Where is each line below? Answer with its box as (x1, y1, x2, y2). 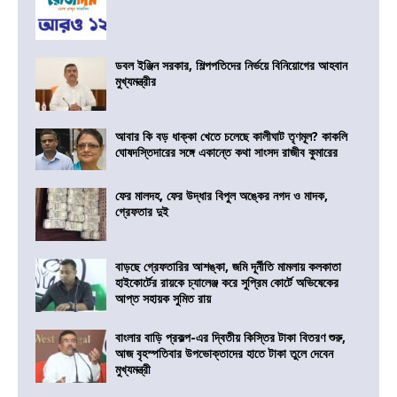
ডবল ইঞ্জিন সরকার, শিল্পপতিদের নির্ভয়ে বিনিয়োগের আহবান (115, 57, 347, 74)
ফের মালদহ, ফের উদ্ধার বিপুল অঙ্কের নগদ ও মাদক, (115, 187, 328, 205)
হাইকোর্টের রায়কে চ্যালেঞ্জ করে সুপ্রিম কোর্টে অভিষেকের (115, 274, 339, 292)
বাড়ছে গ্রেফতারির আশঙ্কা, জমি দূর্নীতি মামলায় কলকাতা (115, 258, 341, 276)
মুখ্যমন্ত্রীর (115, 73, 156, 90)
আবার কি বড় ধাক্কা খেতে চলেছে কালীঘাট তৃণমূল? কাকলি (115, 128, 347, 145)
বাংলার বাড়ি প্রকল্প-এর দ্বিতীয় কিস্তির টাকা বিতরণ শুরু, (115, 329, 346, 346)
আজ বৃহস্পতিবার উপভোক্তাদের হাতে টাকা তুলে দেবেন (115, 345, 333, 362)
